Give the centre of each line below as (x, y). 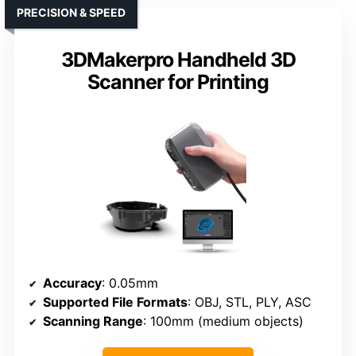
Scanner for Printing (178, 82)
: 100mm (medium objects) (223, 321)
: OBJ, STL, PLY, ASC (250, 302)
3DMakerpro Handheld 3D (178, 60)
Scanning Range (93, 321)
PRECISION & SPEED (71, 13)
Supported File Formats (115, 302)
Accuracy (72, 283)
